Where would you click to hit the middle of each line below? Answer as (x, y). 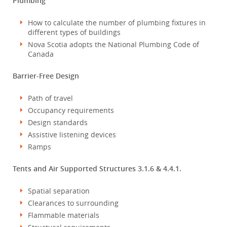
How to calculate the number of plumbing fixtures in (117, 23)
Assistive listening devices (72, 135)
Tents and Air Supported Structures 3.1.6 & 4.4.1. (97, 168)
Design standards (58, 122)
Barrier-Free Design (46, 76)
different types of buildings (74, 32)
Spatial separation (59, 191)
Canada (41, 54)
